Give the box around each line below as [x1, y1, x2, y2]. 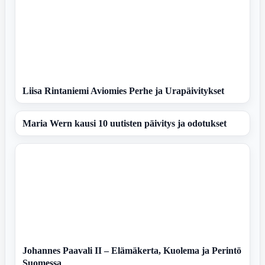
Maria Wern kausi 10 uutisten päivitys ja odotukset [22, 118, 227, 129]
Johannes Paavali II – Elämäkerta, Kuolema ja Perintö [22, 245, 241, 256]
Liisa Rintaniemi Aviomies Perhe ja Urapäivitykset [22, 86, 224, 96]
